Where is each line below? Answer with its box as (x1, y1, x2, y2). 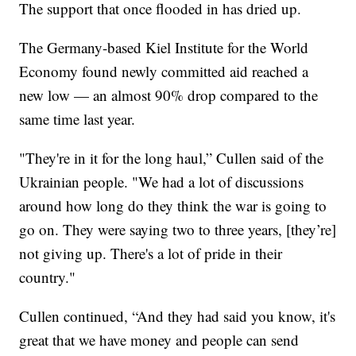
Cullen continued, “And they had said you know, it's (19, 305, 336, 326)
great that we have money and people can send (19, 329, 300, 350)
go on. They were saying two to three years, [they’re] (19, 219, 337, 239)
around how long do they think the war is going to (19, 195, 327, 215)
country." (19, 266, 76, 287)
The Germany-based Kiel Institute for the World (19, 37, 309, 57)
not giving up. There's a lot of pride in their (19, 242, 283, 263)
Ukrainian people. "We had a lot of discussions (19, 171, 304, 192)
